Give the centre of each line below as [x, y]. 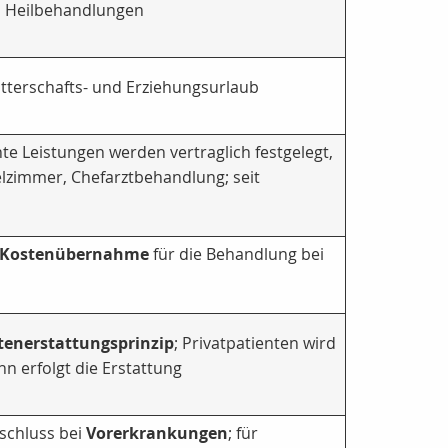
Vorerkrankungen [157, 433]
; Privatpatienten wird [255, 343]
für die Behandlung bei [236, 254]
